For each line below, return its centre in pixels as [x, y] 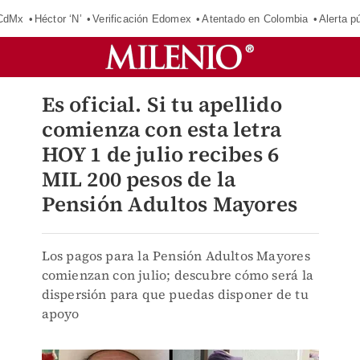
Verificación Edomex [142, 18]
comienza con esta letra [162, 129]
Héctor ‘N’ [58, 18]
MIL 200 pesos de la [139, 179]
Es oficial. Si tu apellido [162, 104]
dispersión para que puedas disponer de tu [175, 294]
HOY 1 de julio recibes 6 [160, 154]
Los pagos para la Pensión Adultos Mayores [176, 256]
